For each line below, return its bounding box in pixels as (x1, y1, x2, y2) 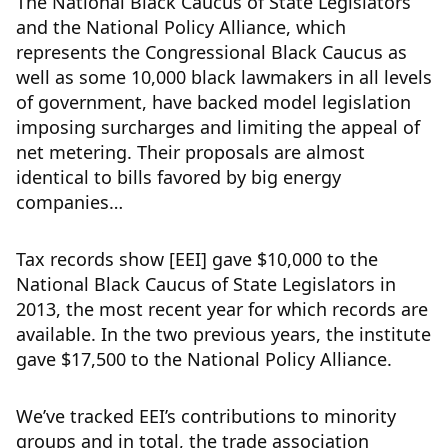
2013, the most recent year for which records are (16, 297, 428, 322)
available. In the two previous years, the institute (16, 322, 431, 347)
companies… (16, 190, 123, 215)
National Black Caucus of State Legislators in (16, 272, 396, 297)
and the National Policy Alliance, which (16, 15, 346, 40)
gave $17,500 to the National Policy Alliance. (16, 347, 392, 372)
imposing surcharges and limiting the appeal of (16, 115, 420, 140)
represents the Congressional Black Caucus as (16, 40, 407, 65)
